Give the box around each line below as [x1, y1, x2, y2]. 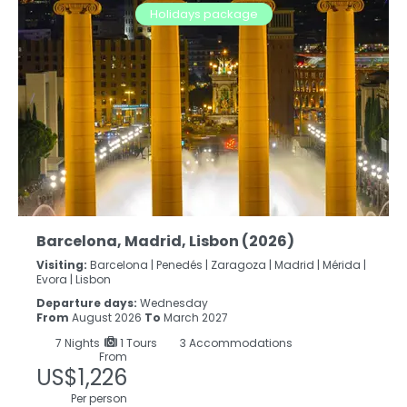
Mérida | [323, 257, 366, 273]
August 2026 [69, 310, 144, 326]
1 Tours [116, 335, 157, 352]
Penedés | [156, 257, 208, 273]
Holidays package [149, 5, 258, 24]
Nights [64, 335, 100, 352]
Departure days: [36, 295, 140, 312]
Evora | [36, 272, 73, 288]
